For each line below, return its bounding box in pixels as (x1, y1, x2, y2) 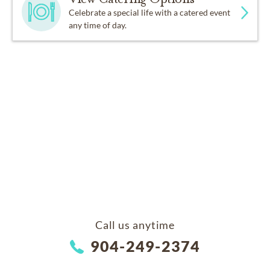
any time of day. (69, 20, 127, 31)
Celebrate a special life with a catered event (69, 7, 231, 18)
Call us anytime (95, 218, 175, 232)
